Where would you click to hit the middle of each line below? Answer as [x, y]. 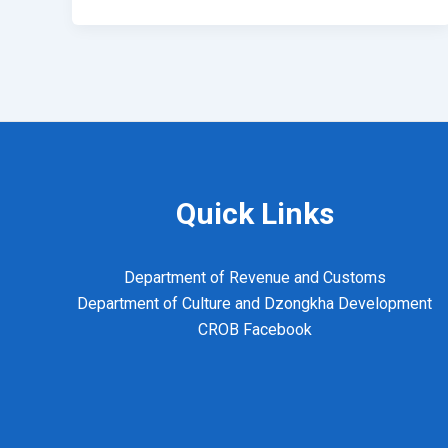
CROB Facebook [254, 327]
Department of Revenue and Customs [254, 275]
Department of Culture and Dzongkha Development [255, 301]
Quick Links [254, 209]
